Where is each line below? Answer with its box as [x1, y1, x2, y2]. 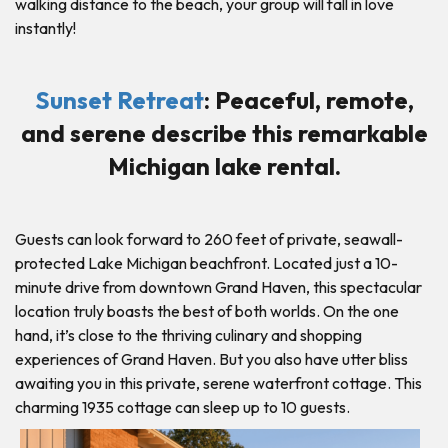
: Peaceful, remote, [203, 84, 414, 115]
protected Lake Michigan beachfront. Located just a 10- [15, 252, 398, 273]
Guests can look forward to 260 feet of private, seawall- [15, 228, 403, 249]
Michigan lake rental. [107, 150, 341, 181]
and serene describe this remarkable [20, 117, 428, 148]
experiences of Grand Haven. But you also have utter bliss [15, 348, 408, 369]
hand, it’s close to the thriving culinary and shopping [15, 324, 362, 345]
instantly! [15, 17, 76, 38]
